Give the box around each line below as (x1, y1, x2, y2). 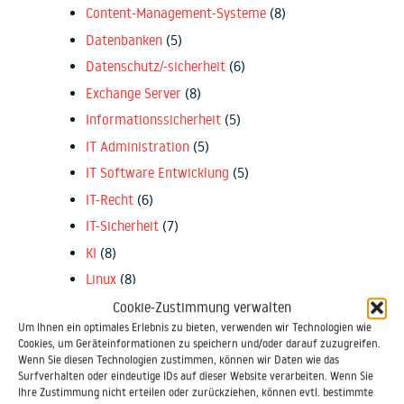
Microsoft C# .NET (86, 377, 190, 395)
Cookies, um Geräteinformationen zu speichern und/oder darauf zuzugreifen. (18, 336, 381, 351)
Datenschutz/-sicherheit (86, 58, 225, 76)
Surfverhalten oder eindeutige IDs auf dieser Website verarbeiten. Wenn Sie (18, 369, 373, 383)
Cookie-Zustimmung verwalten (113, 298, 291, 317)
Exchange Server (86, 84, 181, 102)
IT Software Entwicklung (86, 164, 229, 182)
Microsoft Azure (86, 350, 179, 368)
